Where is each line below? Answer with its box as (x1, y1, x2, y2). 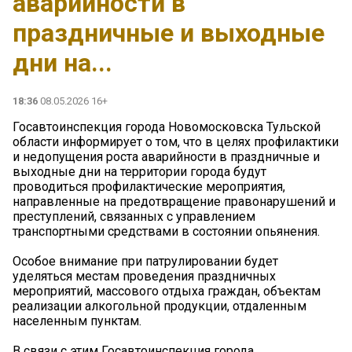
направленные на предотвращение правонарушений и (13, 194, 335, 210)
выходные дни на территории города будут (13, 164, 266, 180)
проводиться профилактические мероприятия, (13, 179, 285, 195)
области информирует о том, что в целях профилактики (13, 134, 339, 150)
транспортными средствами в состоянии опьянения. (13, 224, 320, 240)
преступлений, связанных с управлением (13, 209, 255, 225)
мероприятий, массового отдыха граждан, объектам (13, 284, 321, 299)
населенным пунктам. (13, 313, 141, 329)
